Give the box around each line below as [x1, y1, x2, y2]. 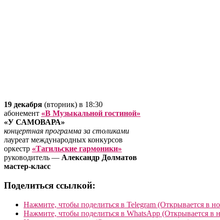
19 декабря [4, 100, 42, 109]
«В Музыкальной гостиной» [41, 109, 140, 118]
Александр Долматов [61, 153, 137, 162]
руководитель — [4, 153, 61, 162]
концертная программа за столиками [4, 127, 129, 136]
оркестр [4, 144, 32, 153]
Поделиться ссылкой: [4, 180, 95, 191]
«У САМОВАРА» [4, 118, 65, 127]
